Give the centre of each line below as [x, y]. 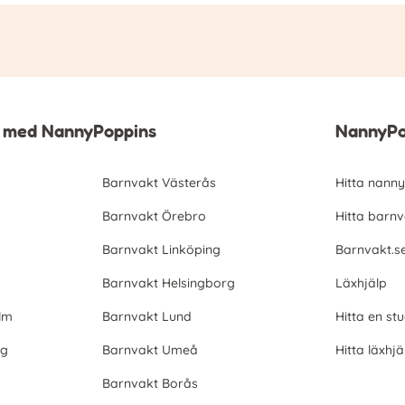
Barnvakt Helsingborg [168, 283]
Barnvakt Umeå [150, 350]
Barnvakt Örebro [154, 217]
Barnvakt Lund [146, 317]
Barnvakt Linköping [161, 250]
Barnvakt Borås [150, 384]
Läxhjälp [361, 283]
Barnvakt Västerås [159, 183]
